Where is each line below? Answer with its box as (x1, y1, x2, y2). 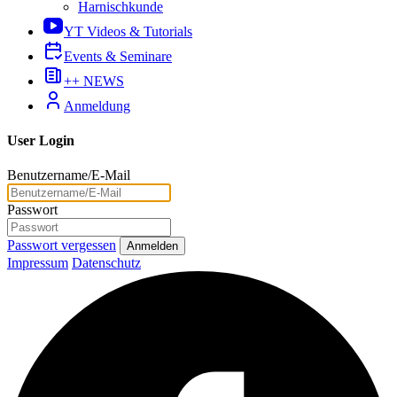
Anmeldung (64, 97, 130, 113)
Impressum (7, 255, 68, 271)
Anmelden (127, 239, 178, 253)
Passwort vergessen (7, 237, 116, 253)
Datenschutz (72, 255, 141, 271)
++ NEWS (64, 73, 124, 89)
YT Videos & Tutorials (64, 23, 192, 39)
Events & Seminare (64, 48, 172, 64)
